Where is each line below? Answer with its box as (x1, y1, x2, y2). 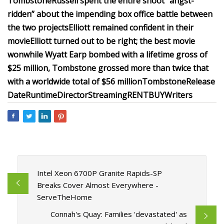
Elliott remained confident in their (68, 22, 193, 33)
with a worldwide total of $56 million (7, 76, 142, 87)
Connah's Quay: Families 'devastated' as (50, 209, 187, 219)
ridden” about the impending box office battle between (7, 8, 212, 19)
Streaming (88, 89, 127, 100)
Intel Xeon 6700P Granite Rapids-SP (36, 168, 162, 178)
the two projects (7, 22, 68, 33)
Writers (164, 89, 192, 100)
